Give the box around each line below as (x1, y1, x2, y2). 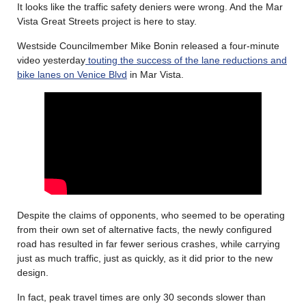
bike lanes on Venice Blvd (17, 68, 127, 80)
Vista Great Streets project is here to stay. (17, 15, 197, 27)
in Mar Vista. (127, 68, 184, 80)
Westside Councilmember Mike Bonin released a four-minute (17, 40, 279, 51)
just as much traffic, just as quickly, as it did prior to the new (17, 252, 273, 264)
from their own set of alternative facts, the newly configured (17, 223, 272, 235)
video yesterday (17, 54, 85, 66)
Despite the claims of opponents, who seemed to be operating (17, 209, 285, 221)
